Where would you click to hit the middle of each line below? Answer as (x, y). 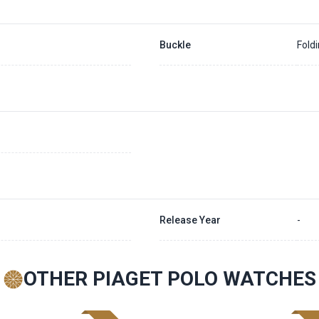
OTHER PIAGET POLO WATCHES (169, 279)
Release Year (190, 220)
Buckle (175, 45)
